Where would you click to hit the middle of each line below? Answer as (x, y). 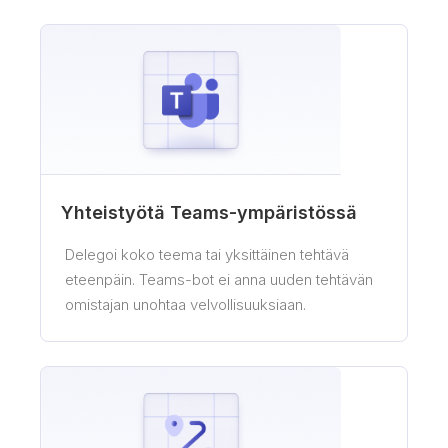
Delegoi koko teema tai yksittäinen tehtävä (207, 254)
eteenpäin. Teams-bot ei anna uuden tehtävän (219, 279)
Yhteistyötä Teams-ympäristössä (209, 212)
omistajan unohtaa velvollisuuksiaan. (186, 304)
